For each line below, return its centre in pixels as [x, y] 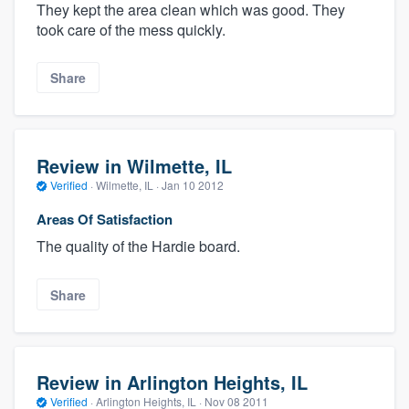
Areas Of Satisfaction [105, 220]
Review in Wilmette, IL [134, 165]
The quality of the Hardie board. [138, 246]
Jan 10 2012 [193, 184]
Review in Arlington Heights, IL [172, 383]
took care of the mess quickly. [131, 30]
